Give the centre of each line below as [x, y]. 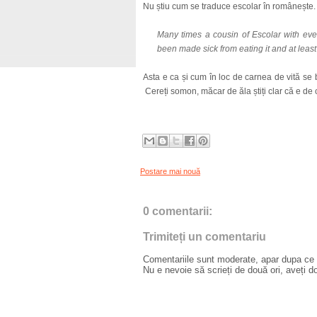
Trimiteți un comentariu [204, 237]
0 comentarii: [178, 211]
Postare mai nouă [170, 171]
